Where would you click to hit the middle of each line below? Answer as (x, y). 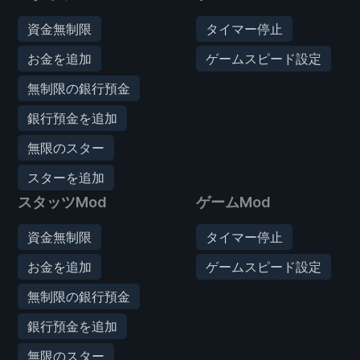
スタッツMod (62, 202)
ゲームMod (233, 202)
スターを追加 (66, 177)
